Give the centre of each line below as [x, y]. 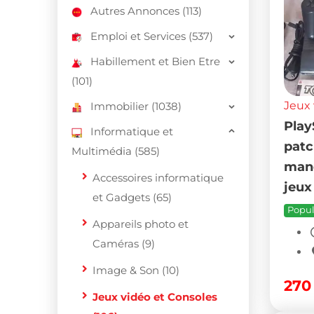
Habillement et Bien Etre [155, 61]
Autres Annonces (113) [146, 11]
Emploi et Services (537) [152, 36]
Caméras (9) [124, 244]
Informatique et [132, 131]
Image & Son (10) [136, 270]
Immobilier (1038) [136, 106]
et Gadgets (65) [132, 197]
